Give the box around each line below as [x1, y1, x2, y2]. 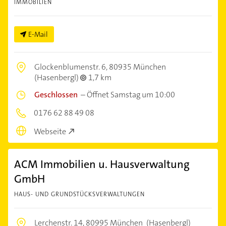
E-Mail [28, 30, 48, 39]
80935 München [109, 62, 166, 73]
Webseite [34, 126, 66, 137]
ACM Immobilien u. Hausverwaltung [14, 156, 190, 172]
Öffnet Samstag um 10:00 [87, 89, 175, 100]
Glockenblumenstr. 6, [34, 62, 109, 73]
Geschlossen [34, 89, 78, 100]
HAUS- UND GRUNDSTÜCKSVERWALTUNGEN [14, 190, 145, 198]
